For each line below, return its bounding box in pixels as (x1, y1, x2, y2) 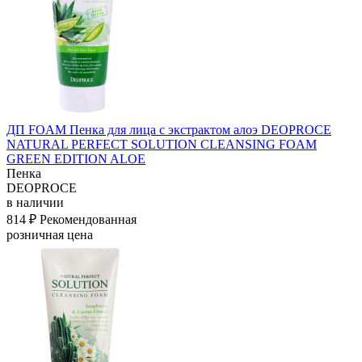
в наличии (6, 195, 64, 209)
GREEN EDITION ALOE (6, 151, 145, 166)
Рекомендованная (40, 212, 137, 226)
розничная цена (6, 227, 93, 242)
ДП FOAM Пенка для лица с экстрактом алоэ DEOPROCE (6, 122, 331, 137)
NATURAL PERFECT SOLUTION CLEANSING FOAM (6, 137, 317, 151)
